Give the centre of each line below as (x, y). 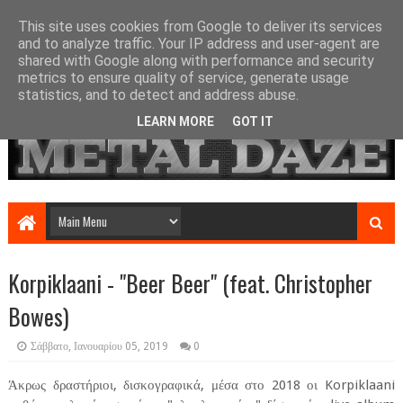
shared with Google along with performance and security (196, 61)
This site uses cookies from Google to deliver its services (200, 27)
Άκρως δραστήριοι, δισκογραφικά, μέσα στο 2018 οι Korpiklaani (201, 385)
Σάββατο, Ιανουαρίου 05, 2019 (99, 347)
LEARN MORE (175, 121)
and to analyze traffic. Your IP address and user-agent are (199, 44)
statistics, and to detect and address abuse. (158, 95)
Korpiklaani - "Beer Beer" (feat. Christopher (190, 283)
